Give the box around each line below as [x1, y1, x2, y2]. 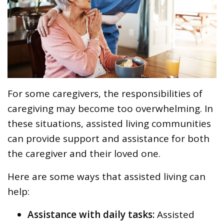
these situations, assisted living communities [7, 117, 211, 130]
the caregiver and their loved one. [7, 147, 160, 160]
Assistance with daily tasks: [27, 208, 154, 221]
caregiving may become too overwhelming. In [7, 102, 213, 115]
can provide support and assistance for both [7, 132, 209, 145]
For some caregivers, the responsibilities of [7, 87, 202, 100]
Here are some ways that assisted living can [7, 170, 205, 183]
